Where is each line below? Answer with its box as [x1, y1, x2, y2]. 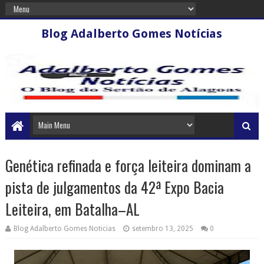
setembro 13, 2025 [131, 225, 193, 233]
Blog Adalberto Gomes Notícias [41, 27, 223, 41]
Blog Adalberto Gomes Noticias [13, 225, 115, 233]
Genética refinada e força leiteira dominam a [5, 154, 251, 176]
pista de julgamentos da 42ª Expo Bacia [5, 176, 224, 198]
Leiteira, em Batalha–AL [5, 198, 140, 220]
